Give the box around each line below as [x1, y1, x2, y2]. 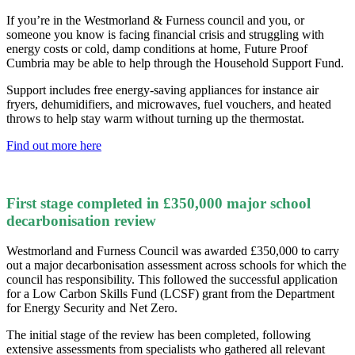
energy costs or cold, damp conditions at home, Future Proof [6, 41, 307, 55]
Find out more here [6, 138, 101, 152]
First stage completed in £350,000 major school [6, 194, 311, 212]
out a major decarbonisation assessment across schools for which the [6, 258, 346, 273]
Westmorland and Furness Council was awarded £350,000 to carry [6, 244, 339, 258]
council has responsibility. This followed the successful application [6, 273, 338, 287]
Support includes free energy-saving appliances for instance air [6, 82, 319, 97]
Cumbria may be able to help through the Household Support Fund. [6, 55, 344, 70]
